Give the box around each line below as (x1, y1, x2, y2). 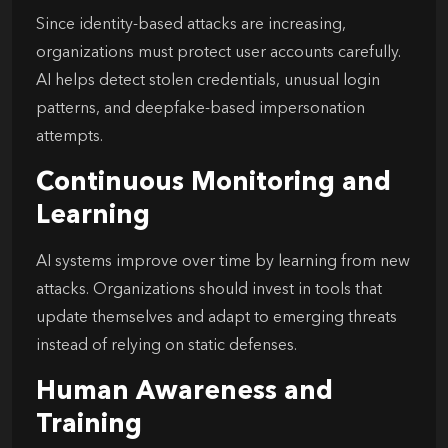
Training (36, 411, 142, 438)
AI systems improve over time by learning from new (36, 253, 410, 270)
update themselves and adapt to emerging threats (36, 309, 397, 326)
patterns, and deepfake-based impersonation (36, 100, 365, 117)
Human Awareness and (36, 378, 333, 405)
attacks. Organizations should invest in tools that (36, 281, 382, 298)
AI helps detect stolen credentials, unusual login (36, 72, 380, 89)
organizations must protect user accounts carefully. (36, 44, 401, 61)
